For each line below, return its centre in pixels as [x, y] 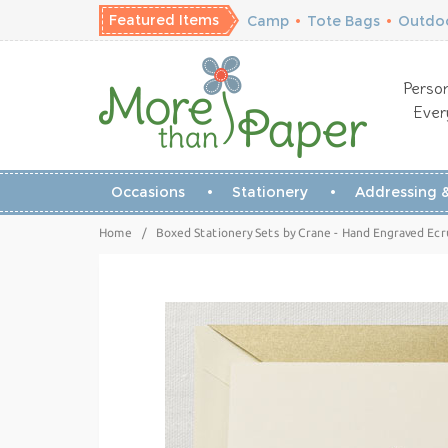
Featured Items [164, 20]
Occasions [147, 192]
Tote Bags [343, 21]
